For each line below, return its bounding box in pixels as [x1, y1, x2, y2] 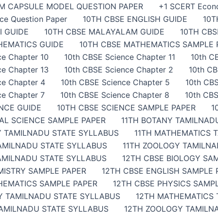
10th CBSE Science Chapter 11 [64, 52, 175, 62]
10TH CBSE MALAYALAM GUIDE [44, 27, 164, 36]
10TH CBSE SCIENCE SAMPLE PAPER [57, 103, 196, 112]
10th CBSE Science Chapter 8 [60, 90, 169, 100]
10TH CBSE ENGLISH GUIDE [83, 14, 187, 24]
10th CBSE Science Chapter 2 [64, 65, 173, 74]
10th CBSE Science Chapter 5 [61, 77, 170, 87]
